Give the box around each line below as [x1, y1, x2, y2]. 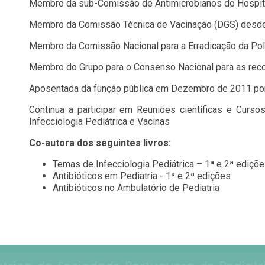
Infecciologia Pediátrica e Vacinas [29, 116, 170, 127]
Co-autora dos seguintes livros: [29, 137, 171, 148]
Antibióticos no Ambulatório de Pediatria [53, 182, 219, 193]
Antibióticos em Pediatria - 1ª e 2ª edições [53, 170, 231, 182]
